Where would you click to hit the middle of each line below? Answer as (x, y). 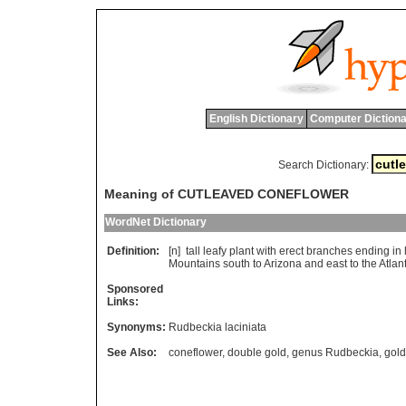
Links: (123, 302)
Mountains (194, 264)
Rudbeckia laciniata (217, 328)
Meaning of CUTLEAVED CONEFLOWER (227, 194)
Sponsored (135, 290)
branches (329, 251)
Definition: (133, 251)
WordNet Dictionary (156, 222)
